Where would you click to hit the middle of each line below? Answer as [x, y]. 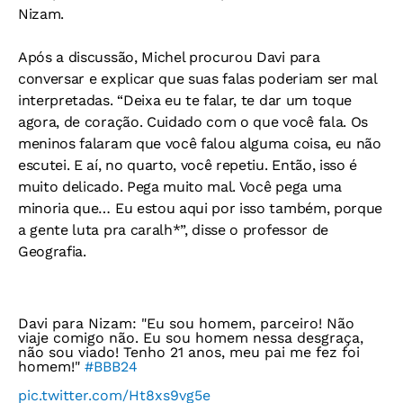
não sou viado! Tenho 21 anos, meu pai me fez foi [189, 352]
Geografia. [52, 251]
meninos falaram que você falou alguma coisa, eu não [200, 143]
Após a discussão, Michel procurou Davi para [169, 57]
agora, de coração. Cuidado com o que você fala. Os [193, 121]
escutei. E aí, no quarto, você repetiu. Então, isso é [188, 165]
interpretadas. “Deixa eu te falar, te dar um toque [185, 100]
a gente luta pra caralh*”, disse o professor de [173, 229]
